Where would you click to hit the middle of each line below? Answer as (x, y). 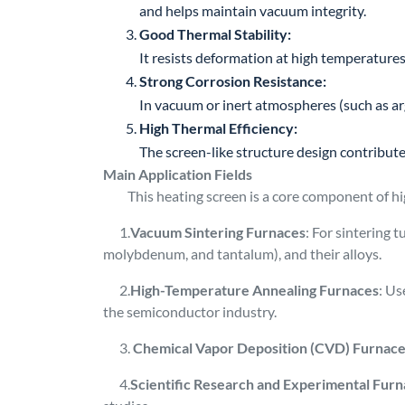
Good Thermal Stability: (215, 34)
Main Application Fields (178, 174)
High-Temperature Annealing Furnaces (254, 290)
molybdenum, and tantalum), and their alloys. (242, 254)
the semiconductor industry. (190, 311)
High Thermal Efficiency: (218, 128)
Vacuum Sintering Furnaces (218, 232)
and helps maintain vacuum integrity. (253, 10)
